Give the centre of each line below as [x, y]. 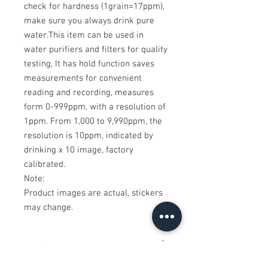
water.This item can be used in [84, 35]
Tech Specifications [64, 245]
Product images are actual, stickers [93, 193]
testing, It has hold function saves [89, 64]
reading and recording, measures [89, 92]
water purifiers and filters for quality [96, 49]
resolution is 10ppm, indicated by [89, 135]
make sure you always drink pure [89, 21]
